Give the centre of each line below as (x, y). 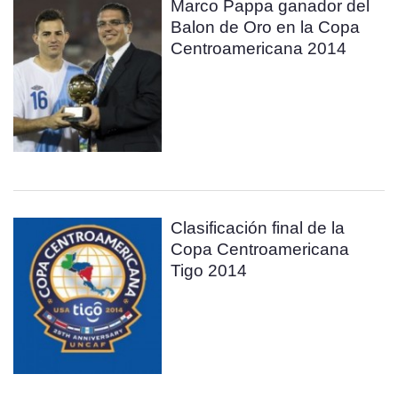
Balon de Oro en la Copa (266, 27)
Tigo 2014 (209, 271)
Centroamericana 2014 (259, 48)
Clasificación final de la (258, 228)
